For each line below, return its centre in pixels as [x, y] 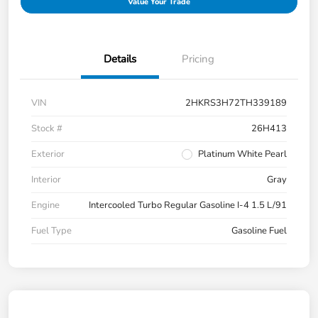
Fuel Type [51, 230]
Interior [46, 179]
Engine [45, 205]
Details [120, 59]
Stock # [47, 128]
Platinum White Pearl [242, 154]
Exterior [48, 154]
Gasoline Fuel [259, 230]
